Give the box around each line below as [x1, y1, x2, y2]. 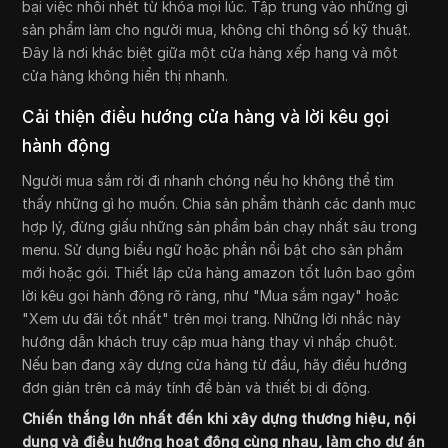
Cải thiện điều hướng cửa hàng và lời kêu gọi [22, 107, 390, 128]
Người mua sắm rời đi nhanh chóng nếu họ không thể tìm [22, 172, 395, 190]
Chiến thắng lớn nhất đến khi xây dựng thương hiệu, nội [22, 410, 417, 428]
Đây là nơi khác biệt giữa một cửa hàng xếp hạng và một [22, 44, 399, 62]
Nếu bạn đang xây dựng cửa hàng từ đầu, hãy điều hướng [22, 356, 408, 374]
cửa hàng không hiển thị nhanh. [22, 67, 229, 85]
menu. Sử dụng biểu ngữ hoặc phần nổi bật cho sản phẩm [22, 241, 404, 259]
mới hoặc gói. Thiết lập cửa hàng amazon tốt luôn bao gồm [22, 264, 416, 282]
